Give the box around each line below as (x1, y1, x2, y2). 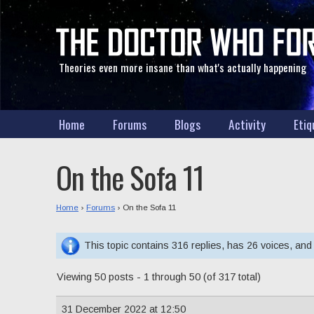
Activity (228, 114, 266, 133)
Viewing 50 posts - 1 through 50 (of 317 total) (57, 271, 261, 283)
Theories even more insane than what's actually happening (59, 58, 306, 76)
